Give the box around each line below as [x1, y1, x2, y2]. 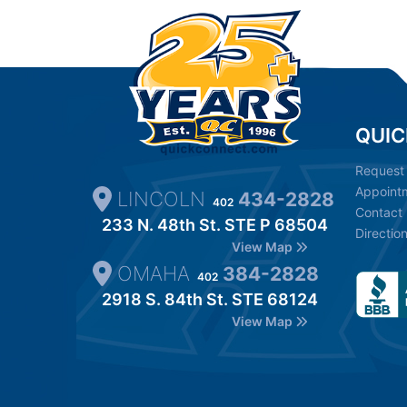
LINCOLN [111, 187, 211, 212]
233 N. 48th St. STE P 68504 [102, 215, 328, 235]
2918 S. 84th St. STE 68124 [102, 290, 318, 310]
